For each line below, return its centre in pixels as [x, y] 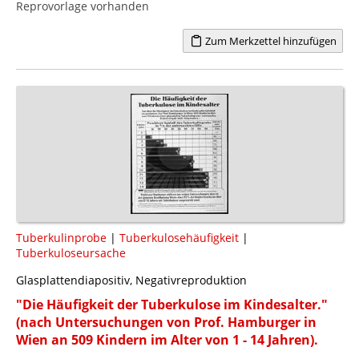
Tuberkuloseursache [71, 252]
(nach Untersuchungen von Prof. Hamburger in [166, 322]
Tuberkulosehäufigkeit [179, 237]
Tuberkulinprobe [61, 237]
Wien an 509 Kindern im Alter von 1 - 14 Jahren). [167, 339]
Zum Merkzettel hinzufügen [269, 40]
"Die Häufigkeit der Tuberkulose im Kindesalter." [172, 304]
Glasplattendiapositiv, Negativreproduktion [131, 280]
